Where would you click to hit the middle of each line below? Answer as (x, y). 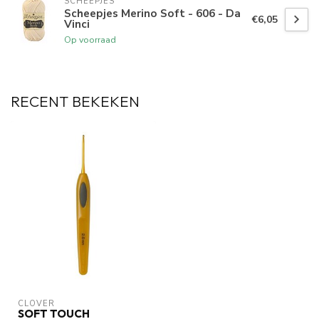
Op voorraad (90, 40)
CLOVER (36, 303)
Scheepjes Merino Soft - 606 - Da (152, 14)
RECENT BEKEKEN (75, 101)
